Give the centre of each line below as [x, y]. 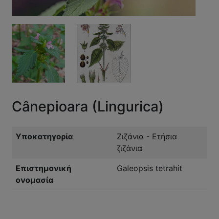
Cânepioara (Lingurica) [88, 107]
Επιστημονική [44, 168]
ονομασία [34, 180]
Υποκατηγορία [44, 137]
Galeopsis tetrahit [150, 168]
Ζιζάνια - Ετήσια [147, 137]
